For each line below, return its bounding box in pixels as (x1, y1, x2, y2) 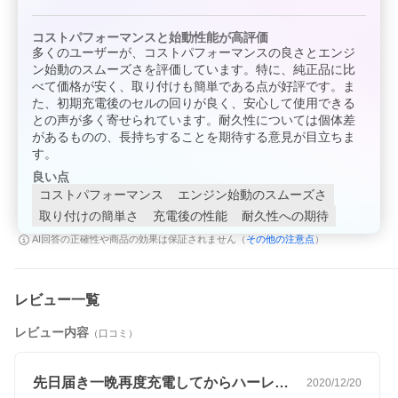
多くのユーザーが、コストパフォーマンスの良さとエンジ (32, 45, 355, 60)
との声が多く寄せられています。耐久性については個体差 (32, 113, 355, 128)
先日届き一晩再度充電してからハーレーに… (275, 375, 289, 391)
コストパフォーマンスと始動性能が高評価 (32, 30, 268, 45)
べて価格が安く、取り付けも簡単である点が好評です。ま (32, 79, 355, 94)
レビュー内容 (14, 325, 89, 340)
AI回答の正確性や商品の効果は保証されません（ (32, 234, 246, 245)
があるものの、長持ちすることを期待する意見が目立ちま (32, 130, 355, 145)
